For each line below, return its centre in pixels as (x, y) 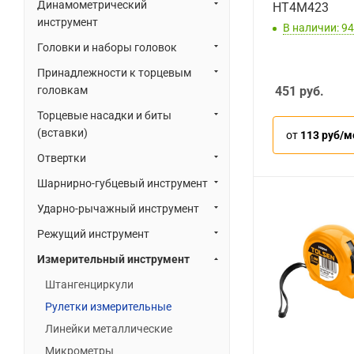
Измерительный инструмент (113, 259)
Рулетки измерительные (108, 307)
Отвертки (62, 158)
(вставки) (62, 133)
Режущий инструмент (93, 234)
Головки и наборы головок (107, 47)
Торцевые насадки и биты (104, 115)
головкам (62, 90)
